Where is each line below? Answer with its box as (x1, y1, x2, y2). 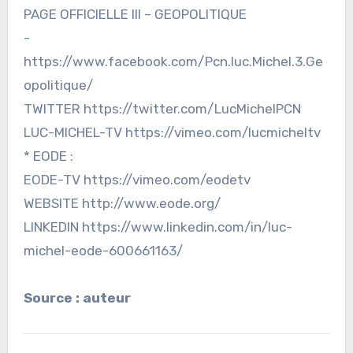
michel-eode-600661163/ (23, 242, 183, 258)
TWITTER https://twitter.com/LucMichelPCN (23, 100, 301, 117)
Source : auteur (23, 289, 131, 306)
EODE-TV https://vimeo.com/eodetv (23, 171, 251, 188)
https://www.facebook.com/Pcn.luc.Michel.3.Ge (23, 53, 323, 69)
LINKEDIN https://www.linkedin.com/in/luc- (23, 218, 292, 235)
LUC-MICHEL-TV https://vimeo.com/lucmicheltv (23, 124, 321, 140)
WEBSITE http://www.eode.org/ (23, 195, 224, 211)
